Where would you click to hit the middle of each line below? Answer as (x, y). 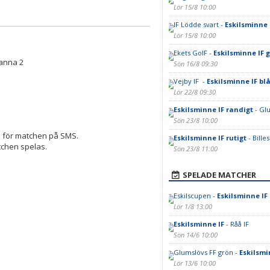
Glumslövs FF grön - (206, 252)
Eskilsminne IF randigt (213, 109)
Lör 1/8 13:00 (193, 206)
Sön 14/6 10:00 (195, 235)
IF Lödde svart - (199, 24)
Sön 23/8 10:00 (195, 120)
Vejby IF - (190, 81)
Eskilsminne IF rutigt (210, 138)
